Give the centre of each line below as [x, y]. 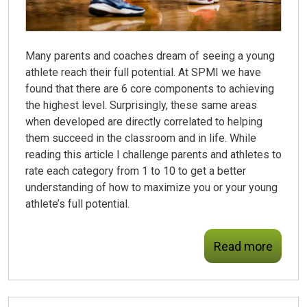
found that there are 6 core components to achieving [150, 89]
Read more [243, 246]
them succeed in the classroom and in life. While [141, 138]
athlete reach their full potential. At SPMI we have [143, 73]
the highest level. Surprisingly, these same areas [141, 106]
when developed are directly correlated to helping [144, 122]
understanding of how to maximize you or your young [151, 188]
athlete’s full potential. [77, 204]
